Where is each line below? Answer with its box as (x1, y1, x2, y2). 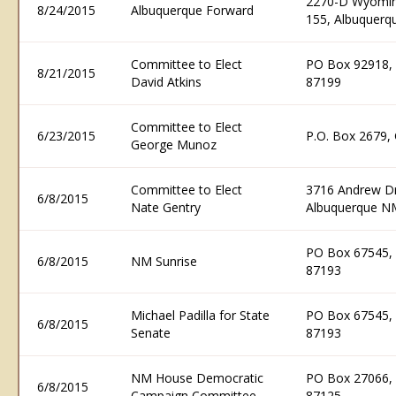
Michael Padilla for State (131, 307, 270, 324)
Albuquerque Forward (131, 2, 254, 19)
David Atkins (131, 73, 202, 90)
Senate (131, 324, 171, 341)
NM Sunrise (131, 253, 197, 270)
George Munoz (131, 136, 217, 153)
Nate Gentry (131, 199, 201, 216)
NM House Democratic (131, 369, 263, 386)
